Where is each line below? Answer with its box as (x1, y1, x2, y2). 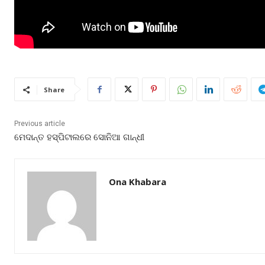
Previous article (14, 119, 65, 128)
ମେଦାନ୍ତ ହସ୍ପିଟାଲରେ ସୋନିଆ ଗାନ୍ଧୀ (14, 132, 144, 143)
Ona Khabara (109, 176, 166, 188)
